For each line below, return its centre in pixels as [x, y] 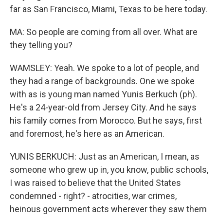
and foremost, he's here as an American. [87, 134]
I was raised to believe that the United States [95, 183]
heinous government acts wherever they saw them [108, 209]
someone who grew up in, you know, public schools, [109, 170]
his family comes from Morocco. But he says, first [106, 120]
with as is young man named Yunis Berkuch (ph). [103, 94]
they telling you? [41, 45]
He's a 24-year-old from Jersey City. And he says [103, 107]
